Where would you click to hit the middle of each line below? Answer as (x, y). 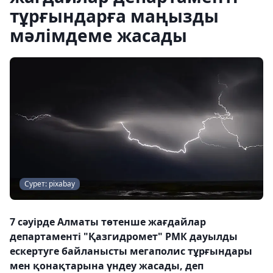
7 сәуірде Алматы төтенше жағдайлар (108, 222)
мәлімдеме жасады (98, 35)
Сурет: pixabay (50, 184)
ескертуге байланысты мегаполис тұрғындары (131, 251)
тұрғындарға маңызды (114, 16)
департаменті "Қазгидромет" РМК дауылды (124, 236)
